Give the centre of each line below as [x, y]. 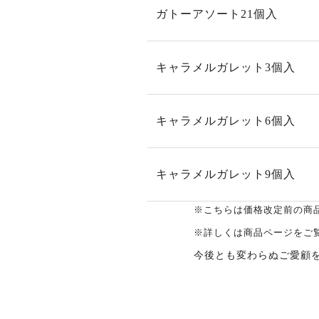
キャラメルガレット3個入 [226, 67]
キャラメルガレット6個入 [226, 121]
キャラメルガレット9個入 [226, 174]
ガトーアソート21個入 [217, 14]
